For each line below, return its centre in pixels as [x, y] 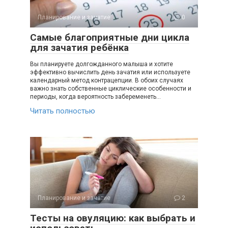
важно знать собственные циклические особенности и [111, 88]
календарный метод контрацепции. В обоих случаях [107, 80]
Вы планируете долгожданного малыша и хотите [102, 64]
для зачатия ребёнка [79, 47]
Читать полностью [63, 111]
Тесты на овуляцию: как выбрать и [113, 218]
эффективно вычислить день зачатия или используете [110, 72]
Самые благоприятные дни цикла [110, 37]
